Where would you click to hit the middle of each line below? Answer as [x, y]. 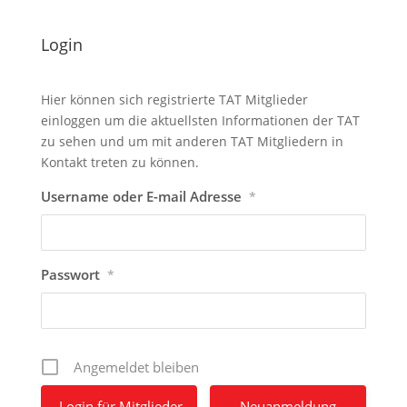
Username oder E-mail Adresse [141, 196]
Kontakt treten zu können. [119, 162]
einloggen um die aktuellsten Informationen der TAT [200, 120]
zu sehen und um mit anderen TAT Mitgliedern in [192, 141]
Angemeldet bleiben [136, 367]
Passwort [70, 274]
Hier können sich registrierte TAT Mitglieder [174, 99]
